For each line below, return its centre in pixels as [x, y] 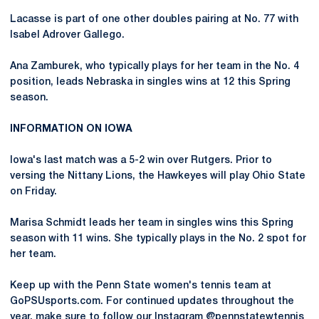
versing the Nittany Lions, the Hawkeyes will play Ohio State [158, 176]
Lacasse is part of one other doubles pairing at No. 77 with [154, 20]
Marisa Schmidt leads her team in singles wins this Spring [152, 223]
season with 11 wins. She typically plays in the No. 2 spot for [158, 239]
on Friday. [35, 192]
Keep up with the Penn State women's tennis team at [141, 286]
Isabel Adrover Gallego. [69, 35]
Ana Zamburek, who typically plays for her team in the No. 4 [155, 67]
